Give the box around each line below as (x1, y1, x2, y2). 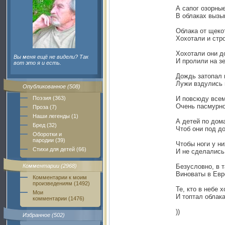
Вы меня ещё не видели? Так (14, 54, 88, 60)
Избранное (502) (23, 212, 65, 218)
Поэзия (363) (33, 95, 66, 101)
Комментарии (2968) (23, 163, 77, 169)
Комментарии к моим (33, 174, 87, 180)
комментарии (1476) (33, 195, 84, 201)
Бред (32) (33, 122, 57, 128)
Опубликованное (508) (23, 83, 80, 89)
